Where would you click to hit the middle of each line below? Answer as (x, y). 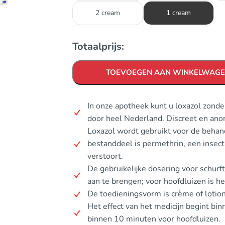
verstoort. (105, 156)
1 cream (179, 13)
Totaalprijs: (98, 46)
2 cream (108, 13)
